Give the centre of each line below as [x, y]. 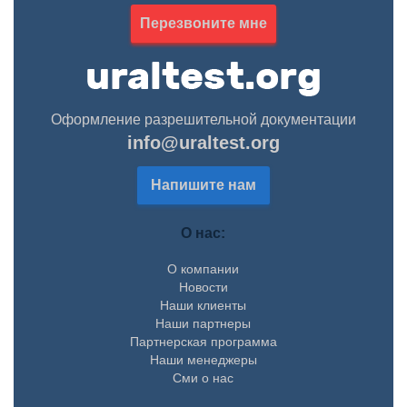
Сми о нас [203, 377]
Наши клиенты [203, 305]
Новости [203, 287]
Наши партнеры [203, 323]
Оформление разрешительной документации [203, 119]
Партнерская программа [203, 341]
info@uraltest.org [203, 142]
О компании [203, 268]
